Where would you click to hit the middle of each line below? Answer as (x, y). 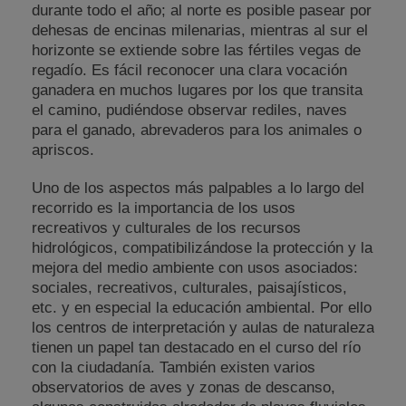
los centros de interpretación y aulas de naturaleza (203, 328)
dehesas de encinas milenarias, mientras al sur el (200, 31)
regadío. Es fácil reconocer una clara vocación (189, 71)
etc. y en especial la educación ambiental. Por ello (202, 308)
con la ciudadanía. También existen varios (174, 368)
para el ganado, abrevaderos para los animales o (197, 130)
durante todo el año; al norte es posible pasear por (202, 11)
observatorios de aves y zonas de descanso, (184, 388)
